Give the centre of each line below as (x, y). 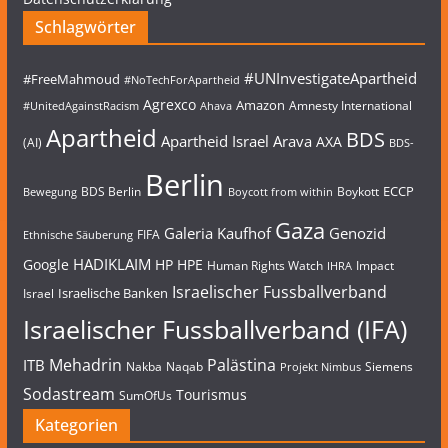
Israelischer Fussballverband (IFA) (214, 328)
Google (45, 264)
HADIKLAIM (111, 264)
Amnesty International (350, 105)
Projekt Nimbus (320, 366)
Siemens (388, 366)
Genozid (357, 233)
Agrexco (169, 104)
